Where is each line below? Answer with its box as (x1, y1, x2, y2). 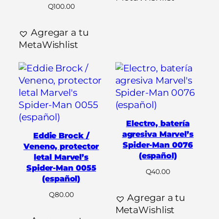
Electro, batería (126, 118, 190, 128)
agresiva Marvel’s (122, 129, 194, 139)
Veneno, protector (23, 141, 99, 151)
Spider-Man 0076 (123, 139, 193, 150)
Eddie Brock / (33, 130, 89, 140)
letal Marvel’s (34, 152, 89, 162)
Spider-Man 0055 (26, 162, 96, 173)
